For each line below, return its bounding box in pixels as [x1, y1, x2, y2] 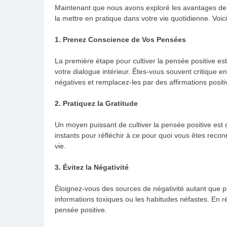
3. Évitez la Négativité [55, 163, 129, 171]
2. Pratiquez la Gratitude [55, 99, 138, 107]
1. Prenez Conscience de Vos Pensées [55, 35, 186, 44]
